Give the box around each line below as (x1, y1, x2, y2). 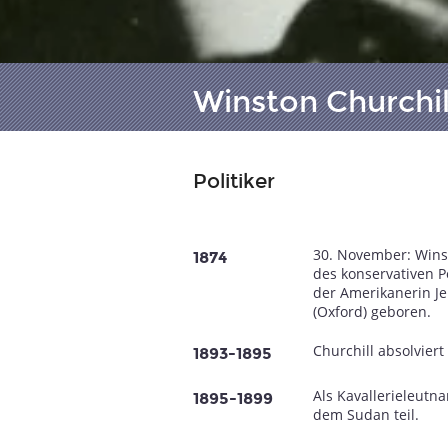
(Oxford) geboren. (312, 302, 431, 321)
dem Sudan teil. (312, 405, 419, 424)
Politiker (192, 169, 275, 193)
